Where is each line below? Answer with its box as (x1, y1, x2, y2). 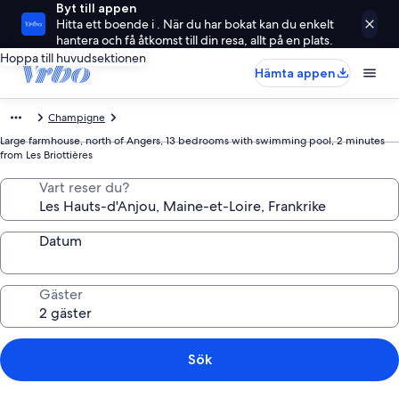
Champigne (48, 110, 105, 125)
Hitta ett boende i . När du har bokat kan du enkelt (55, 16, 334, 32)
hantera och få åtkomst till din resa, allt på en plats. (55, 32, 333, 48)
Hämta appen (255, 65, 336, 81)
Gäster (39, 285, 83, 304)
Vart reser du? (39, 178, 129, 197)
